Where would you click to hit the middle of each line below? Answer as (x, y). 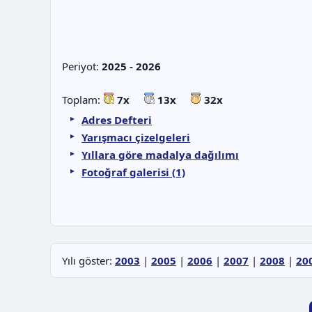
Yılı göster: (88, 260)
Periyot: (82, 66)
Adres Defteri (117, 120)
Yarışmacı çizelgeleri (136, 137)
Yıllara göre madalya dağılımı (160, 155)
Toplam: (83, 100)
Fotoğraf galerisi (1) (133, 172)
